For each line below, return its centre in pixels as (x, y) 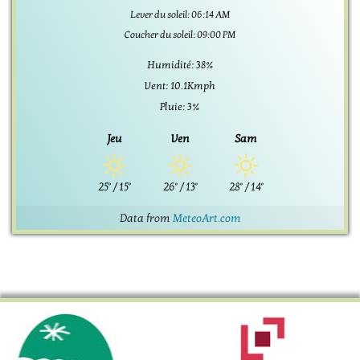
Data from (146, 218)
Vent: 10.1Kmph (180, 86)
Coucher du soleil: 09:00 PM (180, 34)
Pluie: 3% (180, 106)
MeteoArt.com (207, 218)
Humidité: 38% (180, 65)
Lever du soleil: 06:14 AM (180, 14)
